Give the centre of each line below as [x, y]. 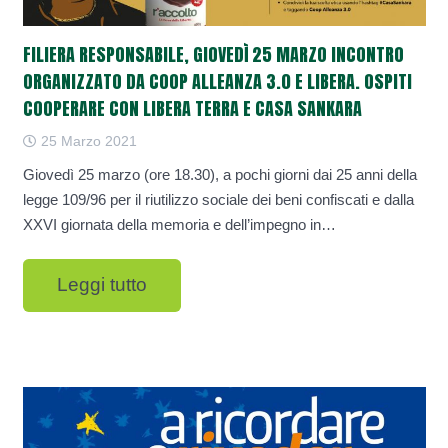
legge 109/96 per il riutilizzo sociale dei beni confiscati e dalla [218, 199]
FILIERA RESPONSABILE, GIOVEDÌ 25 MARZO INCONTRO [213, 54]
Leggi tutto [101, 285]
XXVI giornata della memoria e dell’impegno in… [179, 224]
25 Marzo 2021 [86, 142]
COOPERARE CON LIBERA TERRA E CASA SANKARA [192, 108]
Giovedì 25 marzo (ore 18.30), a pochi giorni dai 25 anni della [219, 174]
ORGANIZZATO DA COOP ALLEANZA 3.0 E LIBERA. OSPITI [217, 81]
